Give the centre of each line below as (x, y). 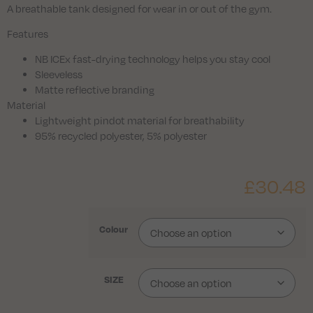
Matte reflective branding (95, 90)
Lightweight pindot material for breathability (140, 121)
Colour (114, 228)
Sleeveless (59, 74)
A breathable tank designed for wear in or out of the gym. (139, 8)
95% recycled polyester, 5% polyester (121, 136)
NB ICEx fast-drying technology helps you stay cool (153, 59)
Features (28, 33)
